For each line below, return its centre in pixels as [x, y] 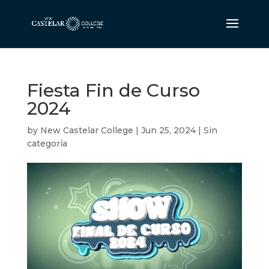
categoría [47, 144]
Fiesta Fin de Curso [113, 90]
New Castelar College [86, 130]
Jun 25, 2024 [168, 130]
